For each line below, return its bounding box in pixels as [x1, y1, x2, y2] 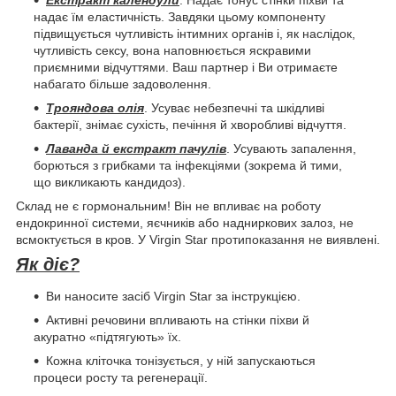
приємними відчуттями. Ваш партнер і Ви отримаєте [34, 60, 338, 75]
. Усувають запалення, [226, 141, 356, 156]
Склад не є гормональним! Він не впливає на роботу [16, 199, 321, 214]
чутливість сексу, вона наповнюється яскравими [34, 43, 311, 58]
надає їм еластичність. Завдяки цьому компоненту [34, 10, 325, 25]
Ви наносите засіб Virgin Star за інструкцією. [46, 289, 301, 304]
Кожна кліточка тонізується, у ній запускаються [46, 354, 316, 369]
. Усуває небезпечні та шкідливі [144, 101, 324, 116]
